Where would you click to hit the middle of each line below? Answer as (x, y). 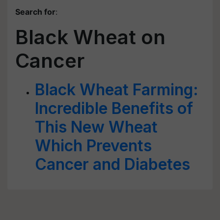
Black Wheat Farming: (117, 90)
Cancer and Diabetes (112, 164)
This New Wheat (96, 127)
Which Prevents (93, 146)
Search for (35, 12)
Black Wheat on (90, 37)
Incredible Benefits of (114, 108)
